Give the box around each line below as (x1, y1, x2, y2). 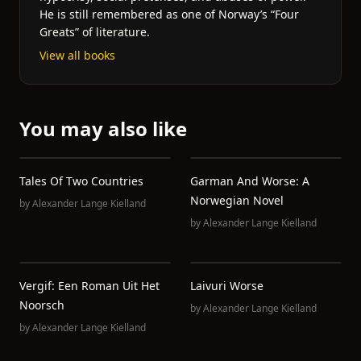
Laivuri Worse (190, 278, 263, 293)
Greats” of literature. (39, 24, 150, 39)
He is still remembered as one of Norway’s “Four (39, 6, 299, 22)
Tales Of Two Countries (19, 173, 143, 189)
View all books (39, 48, 115, 63)
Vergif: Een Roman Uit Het (19, 278, 160, 293)
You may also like (19, 115, 187, 142)
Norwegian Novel (190, 193, 284, 208)
